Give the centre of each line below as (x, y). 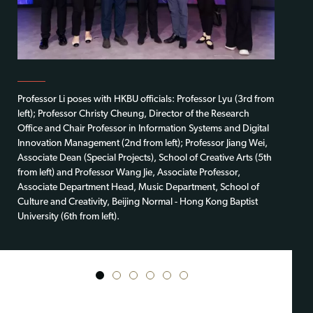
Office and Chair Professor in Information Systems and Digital (143, 129)
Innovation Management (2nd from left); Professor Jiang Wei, (143, 143)
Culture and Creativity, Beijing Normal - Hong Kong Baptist (138, 202)
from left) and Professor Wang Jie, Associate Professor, (129, 173)
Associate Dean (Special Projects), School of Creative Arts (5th (145, 158)
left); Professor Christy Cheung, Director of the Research (133, 114)
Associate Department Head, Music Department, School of (138, 187)
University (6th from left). (68, 217)
